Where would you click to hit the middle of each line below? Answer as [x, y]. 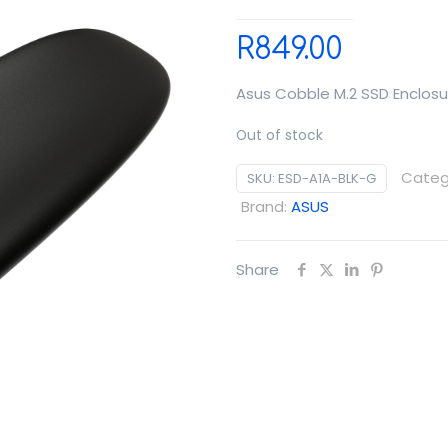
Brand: [266, 206]
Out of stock [279, 135]
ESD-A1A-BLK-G [327, 178]
